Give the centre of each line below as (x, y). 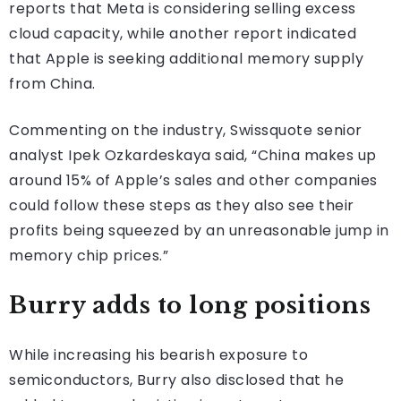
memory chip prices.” (89, 255)
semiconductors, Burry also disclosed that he (176, 380)
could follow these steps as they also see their (182, 205)
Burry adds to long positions (190, 305)
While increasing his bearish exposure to (158, 354)
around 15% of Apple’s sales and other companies (193, 180)
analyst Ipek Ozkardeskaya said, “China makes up (193, 155)
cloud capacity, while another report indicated (183, 33)
